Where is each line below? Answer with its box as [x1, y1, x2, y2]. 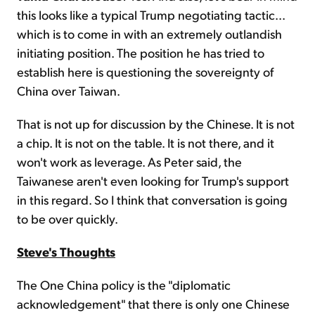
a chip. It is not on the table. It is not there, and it [17, 134, 274, 151]
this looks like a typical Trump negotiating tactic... [17, 6, 285, 23]
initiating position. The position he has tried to [17, 44, 264, 61]
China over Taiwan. [17, 82, 120, 99]
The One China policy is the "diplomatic [17, 276, 231, 293]
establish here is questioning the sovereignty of [17, 63, 274, 80]
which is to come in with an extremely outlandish [17, 25, 282, 42]
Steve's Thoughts [17, 243, 115, 260]
